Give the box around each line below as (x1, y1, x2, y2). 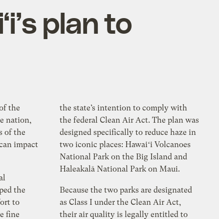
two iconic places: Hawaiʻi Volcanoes (60, 140, 191, 150)
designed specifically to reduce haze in (60, 128, 197, 137)
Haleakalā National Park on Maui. (60, 164, 180, 174)
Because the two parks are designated (60, 185, 193, 195)
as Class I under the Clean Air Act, (60, 197, 182, 207)
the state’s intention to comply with (60, 103, 188, 113)
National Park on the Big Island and (60, 152, 188, 162)
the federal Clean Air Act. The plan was (60, 115, 199, 125)
